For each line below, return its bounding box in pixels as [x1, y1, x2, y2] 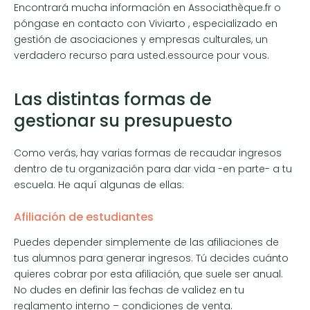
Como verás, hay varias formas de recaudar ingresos [14, 145, 282, 160]
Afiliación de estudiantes [14, 208, 154, 225]
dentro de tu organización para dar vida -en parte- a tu [14, 161, 292, 176]
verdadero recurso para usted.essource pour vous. [14, 48, 269, 62]
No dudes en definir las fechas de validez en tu [14, 282, 244, 297]
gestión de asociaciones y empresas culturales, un [14, 32, 268, 46]
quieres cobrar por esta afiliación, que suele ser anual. [14, 266, 283, 281]
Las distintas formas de [14, 87, 212, 111]
